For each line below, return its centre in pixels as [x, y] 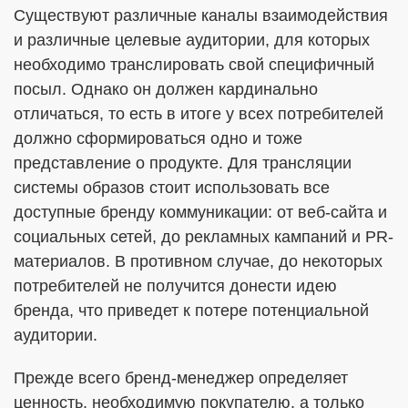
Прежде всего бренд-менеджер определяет [181, 378]
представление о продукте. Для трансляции [183, 163]
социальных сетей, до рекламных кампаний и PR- [204, 237]
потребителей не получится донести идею [175, 286]
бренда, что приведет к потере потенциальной [191, 311]
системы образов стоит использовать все [172, 188]
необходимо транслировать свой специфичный [194, 65]
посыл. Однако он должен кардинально [166, 89]
